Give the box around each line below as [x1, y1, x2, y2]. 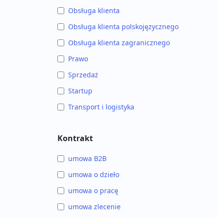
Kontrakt [57, 133, 93, 144]
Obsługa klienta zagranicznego [68, 38, 170, 47]
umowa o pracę [68, 186, 118, 195]
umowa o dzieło [68, 170, 119, 179]
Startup [68, 86, 92, 95]
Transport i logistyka [68, 102, 134, 111]
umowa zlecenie [68, 202, 121, 211]
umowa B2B [68, 154, 107, 163]
